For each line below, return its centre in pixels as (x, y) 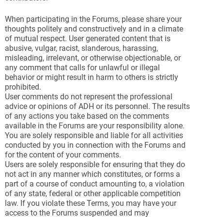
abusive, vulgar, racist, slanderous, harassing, (81, 48)
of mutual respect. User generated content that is (88, 39)
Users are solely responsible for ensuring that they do (95, 164)
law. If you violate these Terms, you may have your (91, 203)
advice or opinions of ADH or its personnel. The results (97, 106)
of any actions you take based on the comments (87, 116)
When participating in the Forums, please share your (93, 19)
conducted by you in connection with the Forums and (95, 145)
